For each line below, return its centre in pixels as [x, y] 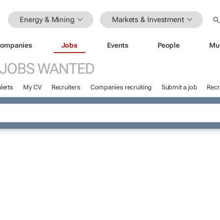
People [168, 45]
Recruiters [66, 87]
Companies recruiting [121, 87]
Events [118, 45]
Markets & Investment [148, 19]
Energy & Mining [47, 19]
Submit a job [179, 87]
